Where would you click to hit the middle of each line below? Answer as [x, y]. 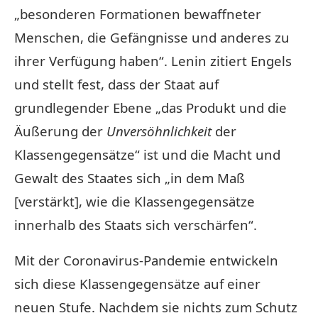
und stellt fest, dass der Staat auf [116, 84]
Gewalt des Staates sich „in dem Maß [130, 177]
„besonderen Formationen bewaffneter [138, 13]
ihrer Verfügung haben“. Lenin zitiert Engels [153, 60]
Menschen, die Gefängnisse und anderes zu [152, 37]
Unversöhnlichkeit [161, 131]
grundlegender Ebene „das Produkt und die [150, 107]
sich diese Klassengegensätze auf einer [137, 283]
